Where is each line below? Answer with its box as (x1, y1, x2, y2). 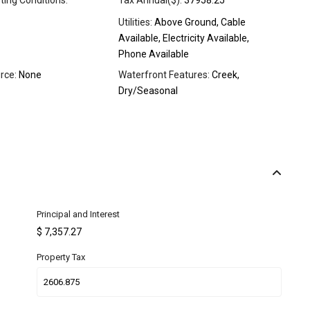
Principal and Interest (37, 209, 120, 220)
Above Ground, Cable (152, 17, 246, 28)
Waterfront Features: (118, 69, 210, 81)
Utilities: (118, 17, 152, 28)
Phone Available (118, 48, 189, 60)
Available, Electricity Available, (118, 33, 249, 44)
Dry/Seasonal (118, 85, 178, 97)
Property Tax (37, 252, 85, 263)
